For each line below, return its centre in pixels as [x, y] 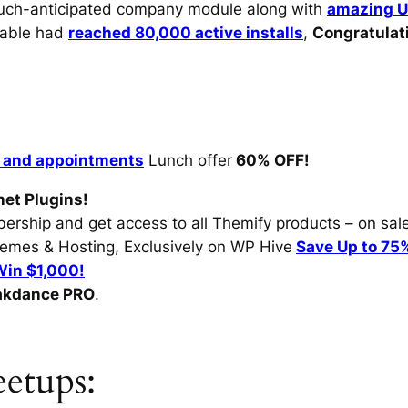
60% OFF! [271, 161]
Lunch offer [188, 161]
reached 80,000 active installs [186, 32]
